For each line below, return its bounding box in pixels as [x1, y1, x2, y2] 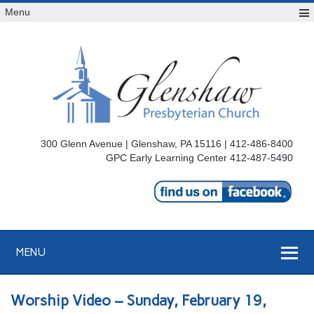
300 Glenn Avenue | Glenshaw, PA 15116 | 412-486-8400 [40, 138, 293, 150]
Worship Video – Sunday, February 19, [11, 292, 267, 310]
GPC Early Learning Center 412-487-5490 [105, 152, 293, 164]
